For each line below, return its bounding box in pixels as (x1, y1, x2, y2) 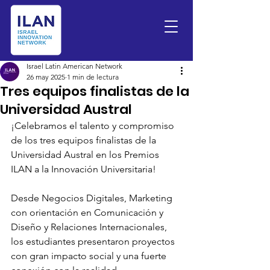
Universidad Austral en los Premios (11, 149, 162, 160)
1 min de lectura (67, 72, 119, 81)
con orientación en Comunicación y (11, 207, 166, 218)
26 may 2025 (27, 72, 65, 81)
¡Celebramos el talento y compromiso (11, 120, 177, 131)
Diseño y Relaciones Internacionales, (11, 221, 169, 233)
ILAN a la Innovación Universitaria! (11, 163, 156, 175)
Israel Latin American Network (27, 61, 122, 71)
